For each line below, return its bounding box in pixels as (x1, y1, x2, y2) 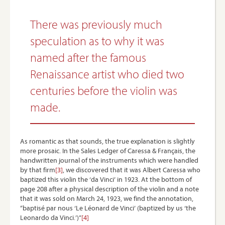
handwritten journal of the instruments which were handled (20, 156, 198, 165)
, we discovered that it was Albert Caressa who (63, 165, 200, 174)
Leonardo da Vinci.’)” (20, 213, 81, 222)
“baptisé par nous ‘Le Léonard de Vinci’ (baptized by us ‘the (20, 203, 196, 212)
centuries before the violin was (30, 83, 177, 98)
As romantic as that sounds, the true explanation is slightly (20, 137, 195, 146)
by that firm (20, 165, 55, 174)
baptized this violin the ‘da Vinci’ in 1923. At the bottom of (20, 175, 192, 184)
